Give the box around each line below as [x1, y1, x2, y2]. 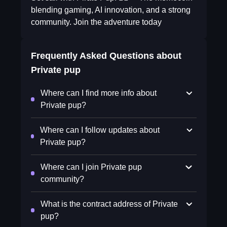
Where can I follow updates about [40, 126, 160, 134]
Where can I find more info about [40, 89, 157, 97]
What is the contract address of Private [40, 200, 178, 208]
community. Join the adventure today [30, 18, 162, 26]
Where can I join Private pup [41, 163, 142, 171]
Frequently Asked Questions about [30, 51, 181, 61]
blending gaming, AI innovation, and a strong [30, 6, 191, 14]
